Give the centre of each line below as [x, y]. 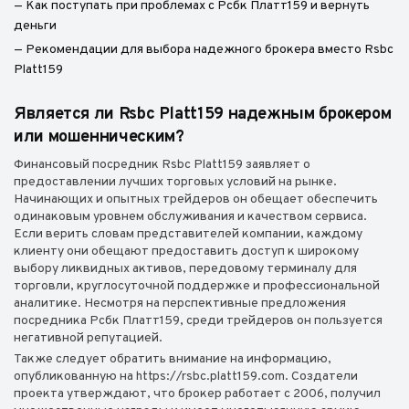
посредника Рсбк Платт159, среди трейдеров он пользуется [198, 321]
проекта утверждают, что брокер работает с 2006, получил [197, 394]
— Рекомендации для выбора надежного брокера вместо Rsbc [204, 50]
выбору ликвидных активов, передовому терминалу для [185, 269]
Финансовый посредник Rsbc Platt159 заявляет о [162, 165]
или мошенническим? [99, 137]
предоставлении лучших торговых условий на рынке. [175, 182]
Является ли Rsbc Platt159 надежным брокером [203, 115]
